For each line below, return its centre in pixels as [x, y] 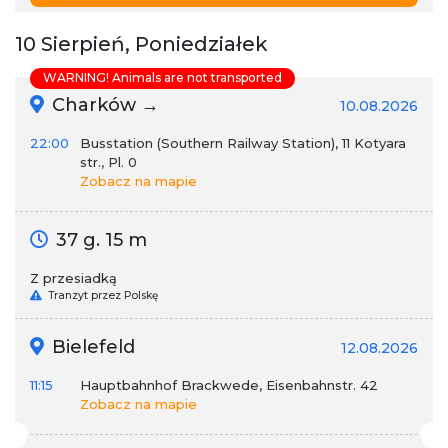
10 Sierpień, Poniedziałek [141, 44]
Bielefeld [91, 347]
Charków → [103, 105]
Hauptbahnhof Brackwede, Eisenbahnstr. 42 [229, 385]
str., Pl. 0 [108, 162]
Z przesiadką [73, 278]
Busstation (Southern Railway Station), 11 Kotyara [243, 143]
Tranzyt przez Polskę [101, 295]
